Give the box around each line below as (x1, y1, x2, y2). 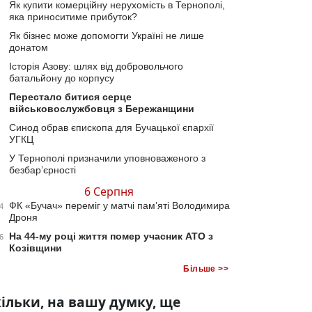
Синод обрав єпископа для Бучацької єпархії (9, 121, 214, 133)
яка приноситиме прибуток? (9, 10, 137, 22)
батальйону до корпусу (9, 72, 114, 84)
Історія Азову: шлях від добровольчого (9, 60, 183, 72)
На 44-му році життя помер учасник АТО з (9, 230, 213, 242)
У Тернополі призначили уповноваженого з (9, 152, 205, 164)
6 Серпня (84, 183, 134, 199)
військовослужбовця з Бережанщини (9, 102, 194, 114)
